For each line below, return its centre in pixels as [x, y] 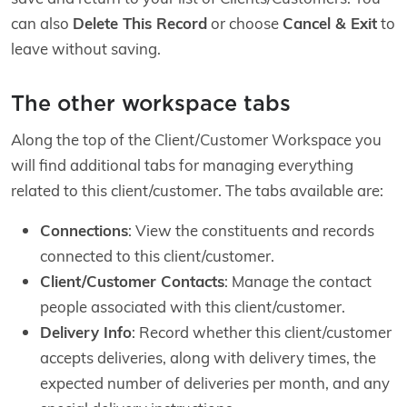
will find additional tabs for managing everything [182, 165]
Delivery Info [86, 332]
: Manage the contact [298, 281]
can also [42, 23]
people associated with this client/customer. [193, 307]
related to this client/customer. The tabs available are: [197, 190]
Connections [84, 230]
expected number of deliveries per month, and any [215, 383]
